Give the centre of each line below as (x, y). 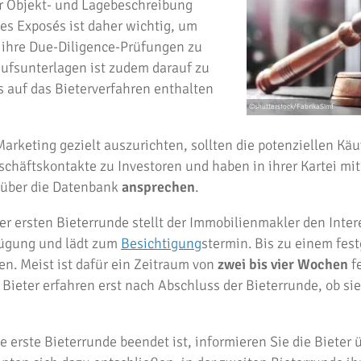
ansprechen (158, 187)
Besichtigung (161, 243)
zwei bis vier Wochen (283, 264)
